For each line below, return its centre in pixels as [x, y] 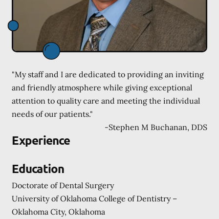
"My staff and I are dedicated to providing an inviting [108, 74]
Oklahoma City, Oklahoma [58, 211]
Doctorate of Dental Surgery [63, 185]
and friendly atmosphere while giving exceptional [102, 87]
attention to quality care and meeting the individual [106, 100]
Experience [41, 140]
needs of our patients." [52, 114]
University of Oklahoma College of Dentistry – [94, 198]
